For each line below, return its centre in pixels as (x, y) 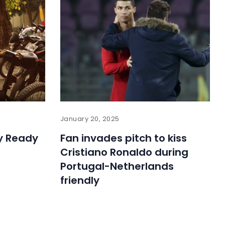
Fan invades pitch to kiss (123, 138)
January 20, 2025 (90, 119)
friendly (80, 181)
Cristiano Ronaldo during (124, 152)
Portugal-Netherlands (117, 166)
